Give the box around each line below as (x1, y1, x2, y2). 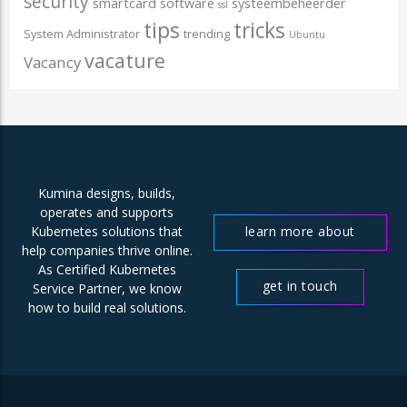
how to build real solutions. (27, 299, 186, 317)
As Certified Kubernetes (37, 261, 176, 279)
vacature (84, 47, 165, 74)
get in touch (262, 276, 338, 294)
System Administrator (23, 25, 140, 43)
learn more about (244, 222, 355, 240)
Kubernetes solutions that (31, 223, 184, 241)
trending (183, 25, 230, 43)
